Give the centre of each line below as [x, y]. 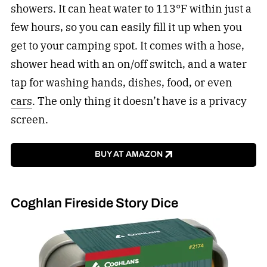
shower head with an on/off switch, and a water [128, 64]
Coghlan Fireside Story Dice [94, 203]
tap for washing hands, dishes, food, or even [121, 83]
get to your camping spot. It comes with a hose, [127, 46]
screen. [29, 119]
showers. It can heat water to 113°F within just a [131, 9]
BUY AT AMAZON [128, 154]
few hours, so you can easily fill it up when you [126, 27]
